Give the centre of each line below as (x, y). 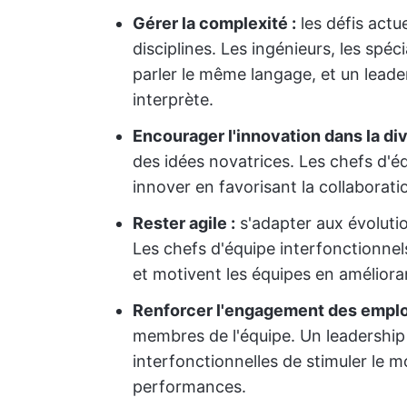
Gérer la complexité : (214, 23)
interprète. (173, 99)
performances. (189, 387)
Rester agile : (184, 223)
